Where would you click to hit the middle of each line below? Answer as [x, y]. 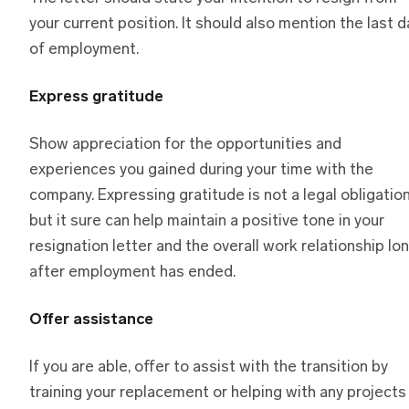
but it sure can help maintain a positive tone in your [207, 222]
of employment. [84, 50]
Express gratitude [96, 98]
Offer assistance [91, 320]
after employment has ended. [132, 273]
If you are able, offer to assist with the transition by [209, 368]
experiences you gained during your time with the [201, 171]
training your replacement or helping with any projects [218, 393]
